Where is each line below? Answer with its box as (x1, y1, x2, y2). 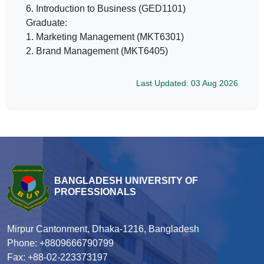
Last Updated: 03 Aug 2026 (136, 78, 238, 88)
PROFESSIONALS (54, 187, 136, 197)
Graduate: (26, 17, 70, 28)
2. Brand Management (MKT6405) (26, 45, 170, 56)
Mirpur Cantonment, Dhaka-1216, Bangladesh (7, 223, 199, 234)
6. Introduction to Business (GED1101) (26, 3, 186, 14)
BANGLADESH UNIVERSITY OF (54, 176, 198, 186)
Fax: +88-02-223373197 (7, 252, 108, 262)
